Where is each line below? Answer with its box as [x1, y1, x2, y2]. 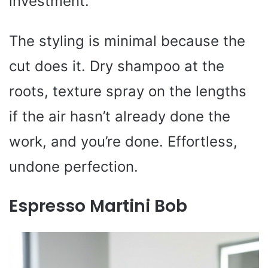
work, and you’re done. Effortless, [9, 132, 237, 150]
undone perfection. [9, 157, 138, 175]
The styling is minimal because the [9, 32, 245, 50]
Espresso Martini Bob [9, 194, 187, 218]
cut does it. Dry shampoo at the [9, 57, 224, 75]
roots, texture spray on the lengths [9, 82, 246, 100]
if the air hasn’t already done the [9, 107, 230, 125]
